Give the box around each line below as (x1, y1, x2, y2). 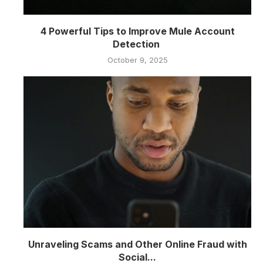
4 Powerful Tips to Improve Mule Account (40, 25, 235, 37)
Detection (113, 38, 162, 50)
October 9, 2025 (107, 55, 168, 65)
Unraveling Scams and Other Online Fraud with (28, 238, 247, 251)
